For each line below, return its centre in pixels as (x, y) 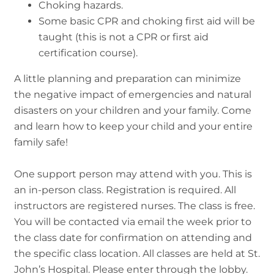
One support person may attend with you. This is (133, 174)
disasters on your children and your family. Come (133, 110)
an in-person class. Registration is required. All (125, 190)
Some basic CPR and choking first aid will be (147, 21)
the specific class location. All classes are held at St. (137, 253)
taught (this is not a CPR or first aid (124, 37)
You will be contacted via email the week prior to (133, 221)
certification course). (88, 53)
